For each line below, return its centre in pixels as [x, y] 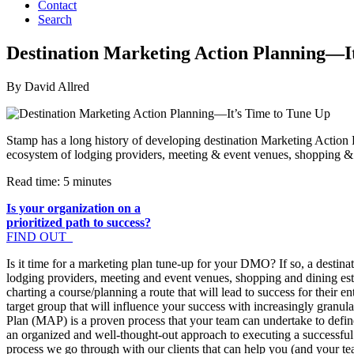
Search [55, 20]
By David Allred [48, 87]
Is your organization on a [73, 209]
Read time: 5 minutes [60, 182]
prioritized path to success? [79, 223]
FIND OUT [38, 237]
